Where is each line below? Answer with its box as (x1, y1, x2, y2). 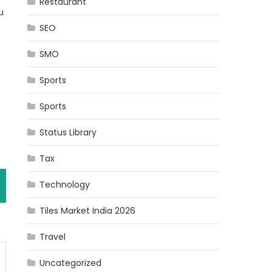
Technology (39, 178, 90, 191)
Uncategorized (39, 257, 102, 269)
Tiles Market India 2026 (39, 205, 136, 217)
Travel (39, 231, 66, 243)
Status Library (39, 126, 97, 138)
